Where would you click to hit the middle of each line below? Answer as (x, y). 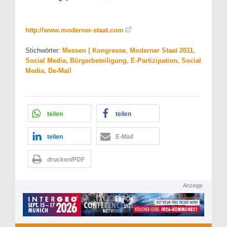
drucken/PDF (66, 160)
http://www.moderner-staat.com (74, 30)
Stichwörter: (44, 51)
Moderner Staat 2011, (162, 51)
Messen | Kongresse (94, 51)
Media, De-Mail (48, 71)
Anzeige (193, 186)
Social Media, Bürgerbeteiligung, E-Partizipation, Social (113, 61)
